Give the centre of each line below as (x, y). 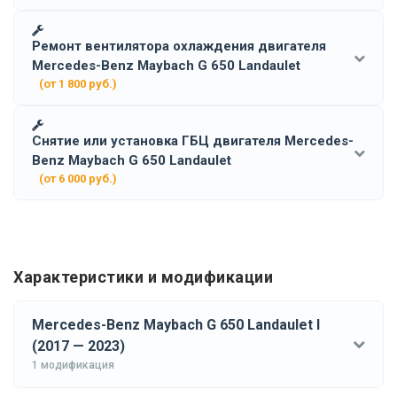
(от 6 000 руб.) (78, 178)
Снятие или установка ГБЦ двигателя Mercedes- (193, 140)
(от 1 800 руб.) (78, 83)
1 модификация (73, 365)
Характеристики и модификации (143, 276)
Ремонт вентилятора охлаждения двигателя (179, 46)
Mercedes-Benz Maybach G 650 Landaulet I (176, 324)
